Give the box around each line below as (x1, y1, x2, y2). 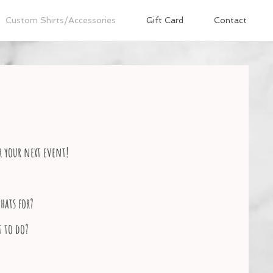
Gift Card (146, 15, 183, 25)
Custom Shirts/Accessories (5, 15, 116, 25)
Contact (214, 15, 247, 25)
